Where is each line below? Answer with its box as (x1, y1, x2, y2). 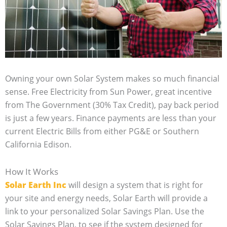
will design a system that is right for (66, 179, 203, 191)
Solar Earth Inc (5, 179, 66, 191)
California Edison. (5, 138, 71, 150)
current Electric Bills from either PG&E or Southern (5, 125, 199, 137)
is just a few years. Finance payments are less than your (5, 112, 216, 124)
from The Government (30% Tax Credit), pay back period (5, 99, 219, 110)
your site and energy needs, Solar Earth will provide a (5, 192, 208, 204)
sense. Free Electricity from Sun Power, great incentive (5, 86, 212, 97)
